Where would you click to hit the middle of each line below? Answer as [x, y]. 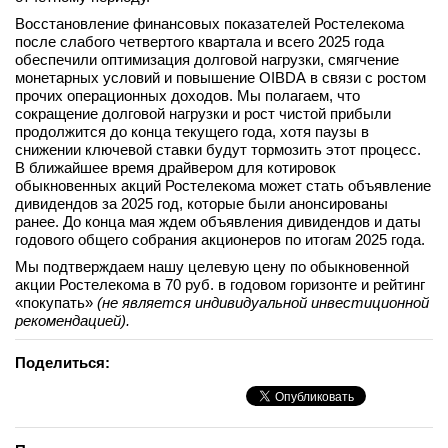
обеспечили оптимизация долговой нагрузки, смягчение [207, 59]
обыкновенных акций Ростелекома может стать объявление [223, 185]
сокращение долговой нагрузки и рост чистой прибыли [203, 113]
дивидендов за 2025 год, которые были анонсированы [201, 203]
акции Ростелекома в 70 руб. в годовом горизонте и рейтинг [220, 284]
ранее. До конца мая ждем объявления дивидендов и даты [218, 221]
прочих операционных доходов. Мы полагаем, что [187, 95]
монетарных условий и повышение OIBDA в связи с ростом [220, 77]
